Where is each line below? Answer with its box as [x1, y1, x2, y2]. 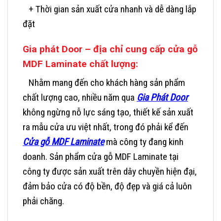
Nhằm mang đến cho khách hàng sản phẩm [23, 77, 185, 89]
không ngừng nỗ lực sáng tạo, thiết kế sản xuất [23, 107, 193, 118]
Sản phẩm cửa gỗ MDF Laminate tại [49, 151, 179, 163]
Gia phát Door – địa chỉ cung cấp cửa [23, 43, 184, 55]
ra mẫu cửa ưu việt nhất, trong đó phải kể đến [23, 121, 188, 133]
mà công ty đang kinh [104, 136, 184, 148]
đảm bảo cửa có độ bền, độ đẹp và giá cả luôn [23, 181, 192, 192]
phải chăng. [23, 195, 64, 207]
